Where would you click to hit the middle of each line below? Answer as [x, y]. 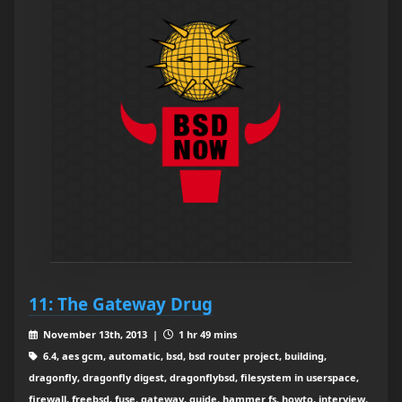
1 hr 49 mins [206, 335]
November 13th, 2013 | [101, 335]
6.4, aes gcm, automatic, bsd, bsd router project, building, [183, 356]
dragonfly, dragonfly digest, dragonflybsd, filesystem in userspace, [194, 378]
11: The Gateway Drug [121, 304]
